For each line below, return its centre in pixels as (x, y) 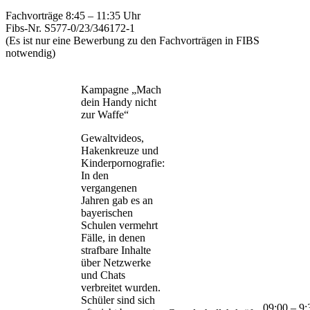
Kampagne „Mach (121, 90)
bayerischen (107, 213)
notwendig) (30, 53)
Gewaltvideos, (112, 138)
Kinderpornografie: (123, 163)
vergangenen (109, 188)
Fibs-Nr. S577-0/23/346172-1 (70, 28)
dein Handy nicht (119, 102)
